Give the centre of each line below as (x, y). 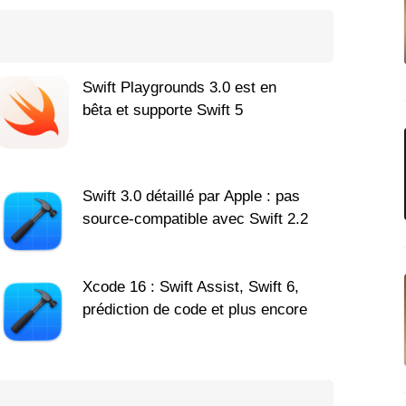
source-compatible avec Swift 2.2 (195, 219)
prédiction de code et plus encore (194, 310)
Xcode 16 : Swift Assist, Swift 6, (190, 287)
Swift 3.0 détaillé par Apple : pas (191, 197)
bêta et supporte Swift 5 (162, 111)
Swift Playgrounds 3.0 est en (179, 88)
